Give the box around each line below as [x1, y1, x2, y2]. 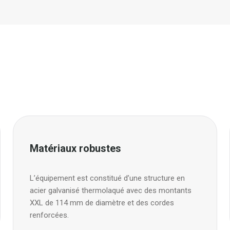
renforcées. [30, 210, 69, 220]
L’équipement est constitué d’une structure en [30, 173, 185, 183]
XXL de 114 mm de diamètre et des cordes [30, 198, 174, 207]
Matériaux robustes [30, 142, 121, 155]
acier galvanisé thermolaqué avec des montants [30, 185, 191, 195]
